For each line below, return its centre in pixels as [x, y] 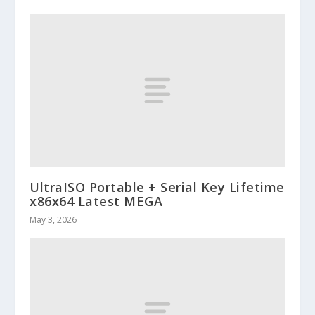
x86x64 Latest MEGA [96, 201]
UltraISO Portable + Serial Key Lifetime [157, 187]
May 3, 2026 [53, 220]
